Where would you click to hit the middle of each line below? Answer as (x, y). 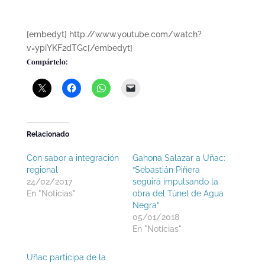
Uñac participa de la (66, 257)
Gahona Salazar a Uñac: (179, 158)
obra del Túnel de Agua (178, 193)
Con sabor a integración (72, 158)
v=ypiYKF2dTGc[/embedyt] (79, 48)
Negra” (146, 205)
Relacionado (48, 134)
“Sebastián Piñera (166, 170)
